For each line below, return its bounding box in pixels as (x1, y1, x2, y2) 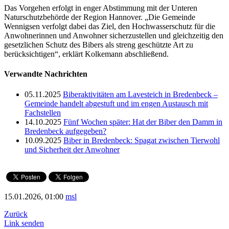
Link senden (4, 218, 44, 227)
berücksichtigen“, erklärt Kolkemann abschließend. (4, 50, 169, 59)
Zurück (4, 209, 28, 218)
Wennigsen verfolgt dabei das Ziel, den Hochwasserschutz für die (4, 22, 215, 31)
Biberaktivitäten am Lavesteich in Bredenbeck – (63, 89, 218, 99)
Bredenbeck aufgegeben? (25, 126, 106, 135)
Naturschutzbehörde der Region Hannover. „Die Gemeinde (4, 13, 195, 22)
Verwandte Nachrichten (4, 70, 87, 79)
